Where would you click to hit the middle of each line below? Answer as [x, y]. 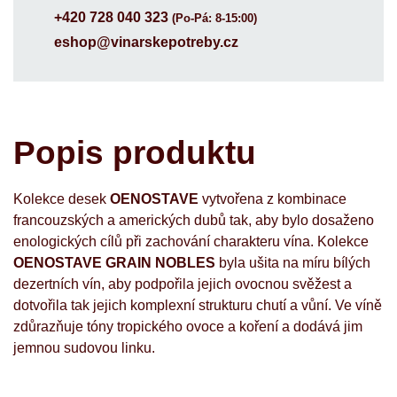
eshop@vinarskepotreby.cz [146, 42]
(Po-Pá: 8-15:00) [213, 18]
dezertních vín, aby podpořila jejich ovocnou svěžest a [183, 284]
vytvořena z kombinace [274, 198]
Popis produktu [135, 153]
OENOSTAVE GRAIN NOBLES [114, 262]
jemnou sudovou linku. [86, 347]
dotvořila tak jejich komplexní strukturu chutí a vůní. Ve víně [198, 305]
